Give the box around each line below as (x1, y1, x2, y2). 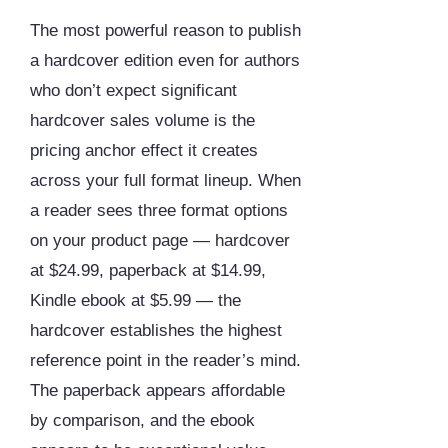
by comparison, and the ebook (30, 411, 255, 431)
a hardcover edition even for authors (30, 51, 300, 71)
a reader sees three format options (30, 201, 288, 221)
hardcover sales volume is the (30, 111, 255, 131)
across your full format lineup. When (30, 171, 301, 191)
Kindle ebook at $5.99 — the (30, 291, 241, 311)
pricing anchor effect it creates (30, 141, 258, 161)
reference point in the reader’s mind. (30, 351, 301, 371)
